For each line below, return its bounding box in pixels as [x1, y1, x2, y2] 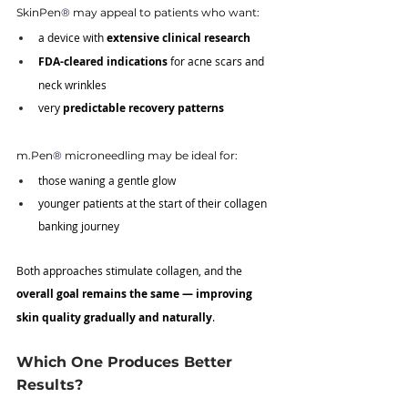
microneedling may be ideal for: [62, 148, 238, 163]
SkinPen [16, 5, 61, 20]
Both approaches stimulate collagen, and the [16, 263, 245, 279]
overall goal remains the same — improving [16, 286, 255, 302]
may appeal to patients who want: [70, 5, 260, 20]
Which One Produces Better [16, 353, 237, 372]
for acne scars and [168, 54, 267, 69]
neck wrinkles [38, 77, 107, 93]
